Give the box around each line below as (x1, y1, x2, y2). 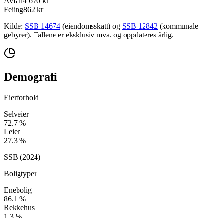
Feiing (4, 5, 23, 14)
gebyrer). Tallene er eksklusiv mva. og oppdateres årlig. (4, 31, 174, 39)
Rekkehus (4, 203, 35, 212)
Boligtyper (4, 169, 36, 178)
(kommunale (160, 22, 198, 31)
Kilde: (4, 22, 23, 31)
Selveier (4, 109, 29, 118)
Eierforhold (4, 93, 39, 102)
